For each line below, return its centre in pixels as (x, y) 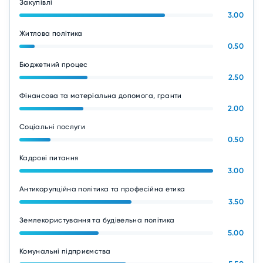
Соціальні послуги (53, 127)
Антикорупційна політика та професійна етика (102, 189)
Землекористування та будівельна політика (97, 220)
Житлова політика (51, 33)
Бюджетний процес (54, 65)
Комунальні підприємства (65, 251)
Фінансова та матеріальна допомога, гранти (101, 96)
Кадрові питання (49, 158)
